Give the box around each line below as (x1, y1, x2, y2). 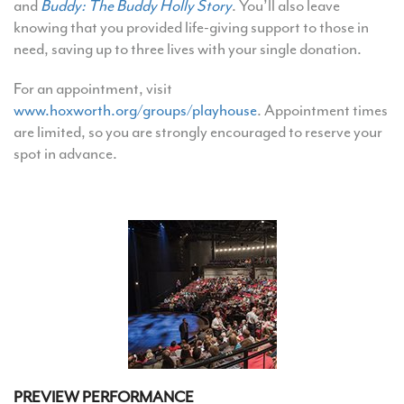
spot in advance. (14, 143, 117, 164)
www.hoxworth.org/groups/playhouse (14, 100, 257, 121)
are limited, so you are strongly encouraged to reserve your (14, 122, 382, 142)
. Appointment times (257, 100, 388, 121)
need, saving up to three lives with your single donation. (14, 39, 362, 60)
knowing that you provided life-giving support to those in (14, 17, 369, 38)
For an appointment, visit (14, 78, 172, 99)
